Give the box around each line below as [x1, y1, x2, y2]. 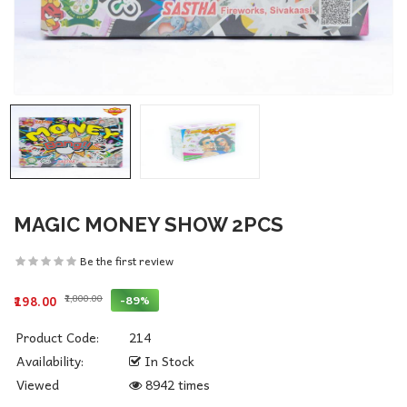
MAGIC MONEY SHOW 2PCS [14, 213, 283, 236]
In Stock [141, 351, 194, 371]
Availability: [16, 351, 84, 371]
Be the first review [80, 252, 174, 270]
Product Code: [16, 327, 99, 347]
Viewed [16, 374, 59, 394]
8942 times [142, 374, 210, 394]
